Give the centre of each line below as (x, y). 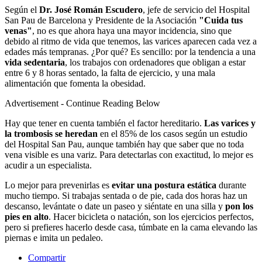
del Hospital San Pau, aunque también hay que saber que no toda (124, 144)
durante (231, 185)
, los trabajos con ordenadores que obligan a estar (155, 63)
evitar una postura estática (164, 185)
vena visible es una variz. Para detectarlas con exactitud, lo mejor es (129, 155)
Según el (22, 10)
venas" (18, 31)
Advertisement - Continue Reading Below (82, 104)
